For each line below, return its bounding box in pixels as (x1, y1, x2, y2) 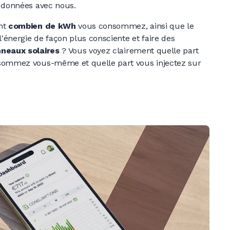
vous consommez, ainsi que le (75, 21, 194, 31)
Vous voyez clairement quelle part (66, 46, 199, 56)
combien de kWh (8, 21, 76, 31)
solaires (28, 46, 60, 56)
